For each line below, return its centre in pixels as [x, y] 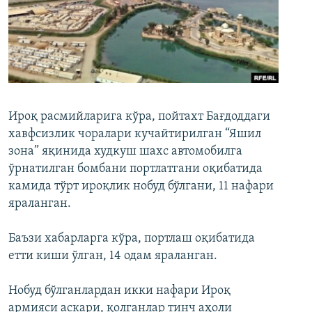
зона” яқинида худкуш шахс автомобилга [125, 152]
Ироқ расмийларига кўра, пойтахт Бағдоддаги [139, 117]
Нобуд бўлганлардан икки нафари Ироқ [119, 291]
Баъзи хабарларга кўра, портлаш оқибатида [132, 239]
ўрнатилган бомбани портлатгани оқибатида [135, 169]
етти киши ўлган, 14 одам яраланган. [113, 256]
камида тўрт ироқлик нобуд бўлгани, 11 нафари [141, 187]
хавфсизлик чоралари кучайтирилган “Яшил [135, 134]
